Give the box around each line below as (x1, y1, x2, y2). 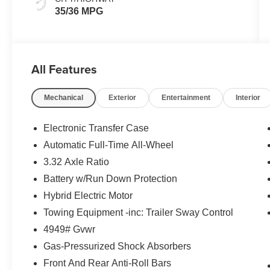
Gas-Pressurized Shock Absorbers (43, 240, 192, 251)
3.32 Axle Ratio (43, 156, 110, 167)
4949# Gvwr (43, 224, 96, 234)
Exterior (108, 93, 137, 102)
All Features (31, 60, 97, 78)
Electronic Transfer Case (43, 122, 149, 133)
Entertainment (162, 93, 211, 102)
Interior (236, 93, 261, 102)
